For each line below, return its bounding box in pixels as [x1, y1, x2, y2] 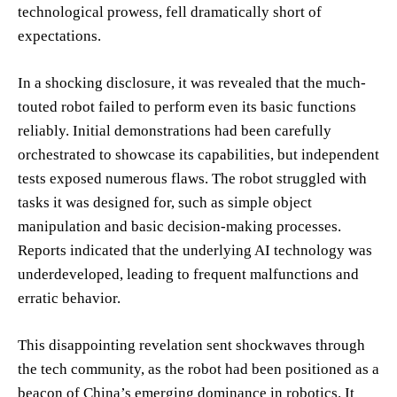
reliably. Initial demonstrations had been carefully [18, 121, 331, 139]
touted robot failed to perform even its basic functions [18, 97, 356, 115]
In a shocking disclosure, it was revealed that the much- [18, 74, 366, 91]
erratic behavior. [18, 289, 121, 307]
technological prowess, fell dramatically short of [18, 3, 322, 20]
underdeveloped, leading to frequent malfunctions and [18, 265, 359, 283]
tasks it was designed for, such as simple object [18, 193, 312, 211]
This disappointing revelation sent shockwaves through [18, 336, 365, 354]
